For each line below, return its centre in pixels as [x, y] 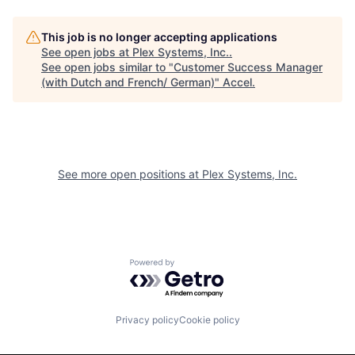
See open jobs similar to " [107, 67]
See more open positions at [130, 174]
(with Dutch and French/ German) [128, 82]
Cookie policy [209, 320]
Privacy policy [147, 320]
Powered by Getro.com [199, 267]
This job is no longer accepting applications [159, 37]
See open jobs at [87, 52]
